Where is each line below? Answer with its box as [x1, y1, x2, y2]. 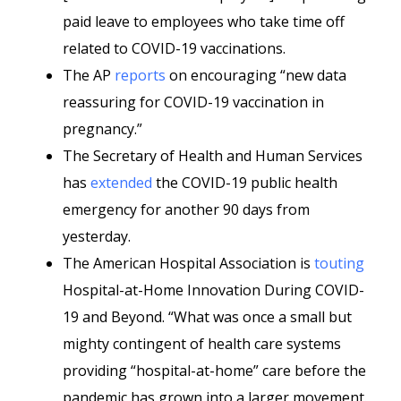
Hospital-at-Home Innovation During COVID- [63, 280, 364, 300]
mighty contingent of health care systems [63, 334, 341, 354]
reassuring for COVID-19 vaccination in [63, 92, 324, 112]
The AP [63, 65, 115, 85]
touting [314, 253, 364, 273]
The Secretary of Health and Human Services [63, 146, 363, 166]
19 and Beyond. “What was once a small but [63, 307, 352, 327]
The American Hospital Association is [63, 253, 314, 273]
